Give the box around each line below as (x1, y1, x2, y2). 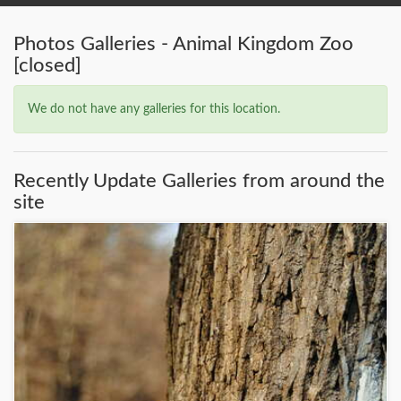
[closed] (13, 55, 81, 75)
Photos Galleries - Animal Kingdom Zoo (13, 34, 354, 54)
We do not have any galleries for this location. (28, 103, 280, 115)
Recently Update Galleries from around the (13, 171, 385, 191)
